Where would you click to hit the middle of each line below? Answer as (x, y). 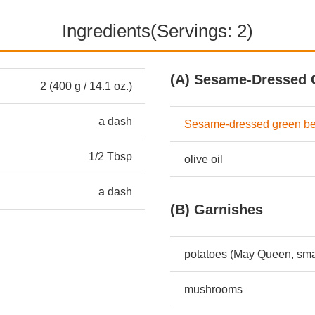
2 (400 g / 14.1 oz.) (86, 86)
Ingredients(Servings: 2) (157, 31)
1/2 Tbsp (110, 157)
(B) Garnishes (217, 210)
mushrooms (213, 290)
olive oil (204, 160)
